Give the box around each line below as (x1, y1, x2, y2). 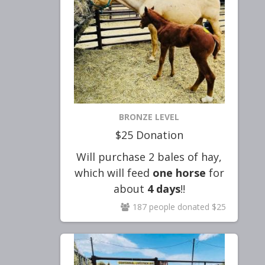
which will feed (74, 166, 153, 180)
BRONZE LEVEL (119, 111, 179, 122)
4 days (147, 182, 180, 196)
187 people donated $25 (132, 201, 226, 212)
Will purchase (76, 150, 148, 164)
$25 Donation (115, 128, 183, 142)
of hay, (188, 150, 222, 164)
